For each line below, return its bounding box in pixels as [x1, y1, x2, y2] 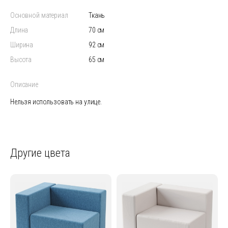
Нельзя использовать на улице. [10, 98, 102, 106]
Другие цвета [10, 147, 71, 159]
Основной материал [10, 11, 68, 19]
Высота [10, 55, 32, 64]
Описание [10, 80, 38, 89]
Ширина [10, 41, 34, 49]
